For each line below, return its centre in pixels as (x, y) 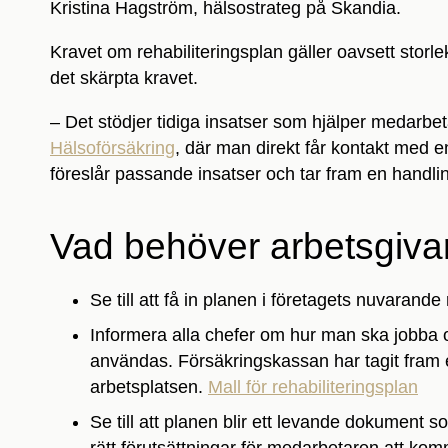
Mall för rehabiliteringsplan (313, 386)
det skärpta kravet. (124, 77)
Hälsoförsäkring (112, 147)
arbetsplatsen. (149, 386)
